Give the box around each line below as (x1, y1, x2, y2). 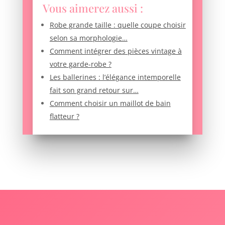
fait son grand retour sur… (49, 85, 139, 95)
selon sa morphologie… (49, 33, 128, 43)
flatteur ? (49, 111, 79, 122)
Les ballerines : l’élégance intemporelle (49, 72, 181, 82)
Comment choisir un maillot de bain (49, 98, 171, 108)
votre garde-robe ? (49, 59, 111, 69)
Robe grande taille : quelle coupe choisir (49, 20, 186, 30)
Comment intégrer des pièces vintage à (49, 46, 182, 56)
